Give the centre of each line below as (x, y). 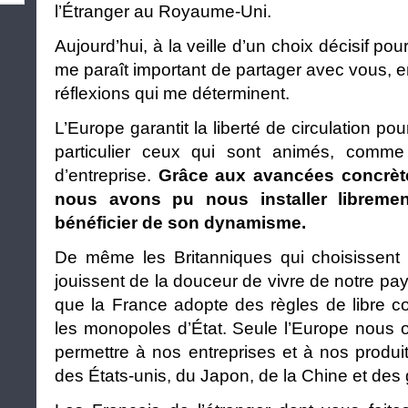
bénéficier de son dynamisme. (180, 222)
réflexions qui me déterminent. (172, 93)
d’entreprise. (107, 175)
